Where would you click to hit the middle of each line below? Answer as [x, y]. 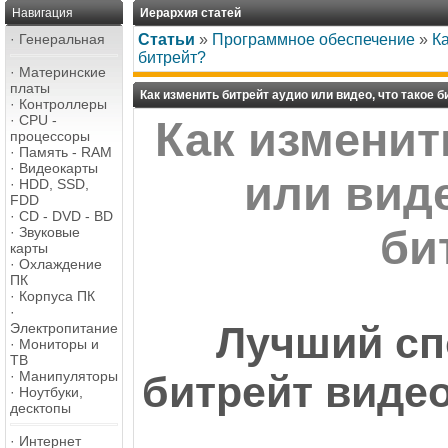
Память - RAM [65, 152]
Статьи [166, 39]
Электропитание [64, 328]
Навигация [42, 13]
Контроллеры [63, 104]
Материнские [62, 72]
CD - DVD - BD [66, 216]
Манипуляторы [68, 376]
